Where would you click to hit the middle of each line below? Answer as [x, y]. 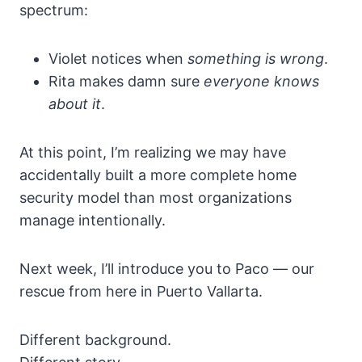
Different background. [95, 340]
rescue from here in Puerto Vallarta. [141, 292]
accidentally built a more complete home [158, 175]
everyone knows [261, 82]
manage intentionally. [93, 221]
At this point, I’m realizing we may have [153, 153]
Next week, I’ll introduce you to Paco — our [167, 269]
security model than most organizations [156, 198]
